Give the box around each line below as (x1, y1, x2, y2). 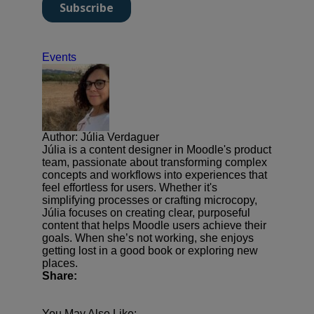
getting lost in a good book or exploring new (42, 244, 258, 257)
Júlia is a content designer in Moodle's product (42, 143, 271, 156)
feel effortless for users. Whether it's (42, 181, 217, 193)
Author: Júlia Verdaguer (42, 130, 159, 143)
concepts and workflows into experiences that (42, 168, 267, 181)
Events (42, 50, 76, 63)
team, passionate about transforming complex (42, 156, 267, 168)
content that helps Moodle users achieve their (42, 219, 266, 231)
